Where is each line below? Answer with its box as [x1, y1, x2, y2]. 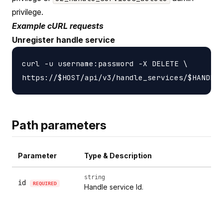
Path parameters [12, 117, 107, 132]
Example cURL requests [12, 20, 104, 31]
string [84, 173, 105, 181]
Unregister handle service [12, 34, 115, 45]
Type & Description [84, 151, 152, 160]
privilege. [12, 6, 43, 17]
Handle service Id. [84, 182, 143, 191]
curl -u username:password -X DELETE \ [22, 58, 188, 68]
